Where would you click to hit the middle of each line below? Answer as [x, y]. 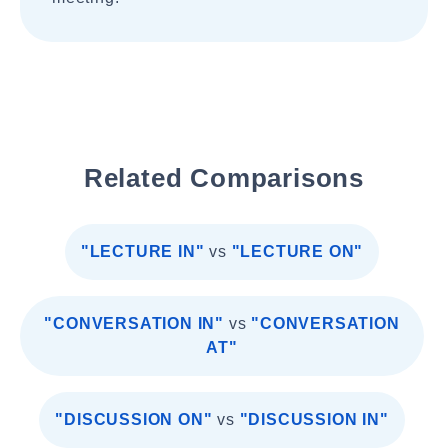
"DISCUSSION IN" [314, 419]
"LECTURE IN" [142, 251]
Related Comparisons [224, 178]
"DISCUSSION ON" [134, 419]
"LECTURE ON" [297, 251]
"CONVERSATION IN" [134, 323]
